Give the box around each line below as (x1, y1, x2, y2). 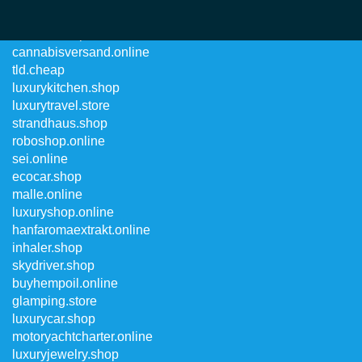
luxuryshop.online (12, 205, 114, 219)
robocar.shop (12, 27, 86, 41)
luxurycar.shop (12, 312, 95, 326)
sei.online (12, 152, 68, 166)
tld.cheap (12, 63, 65, 77)
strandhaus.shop (12, 116, 107, 130)
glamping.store (12, 294, 97, 308)
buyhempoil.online (12, 276, 118, 290)
